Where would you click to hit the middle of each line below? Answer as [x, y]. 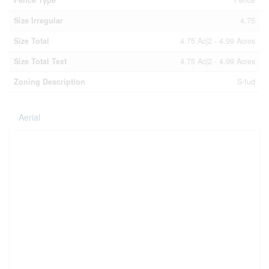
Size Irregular [38, 20]
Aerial [29, 117]
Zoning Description [50, 81]
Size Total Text [40, 61]
